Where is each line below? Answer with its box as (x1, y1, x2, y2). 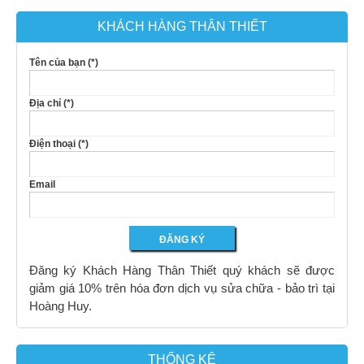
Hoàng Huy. (29, 299, 92, 314)
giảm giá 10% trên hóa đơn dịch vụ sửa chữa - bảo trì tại (29, 281, 335, 296)
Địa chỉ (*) (29, 97, 74, 110)
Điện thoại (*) (29, 138, 89, 150)
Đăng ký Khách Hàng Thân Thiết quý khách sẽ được (29, 263, 335, 278)
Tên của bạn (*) (29, 57, 98, 69)
